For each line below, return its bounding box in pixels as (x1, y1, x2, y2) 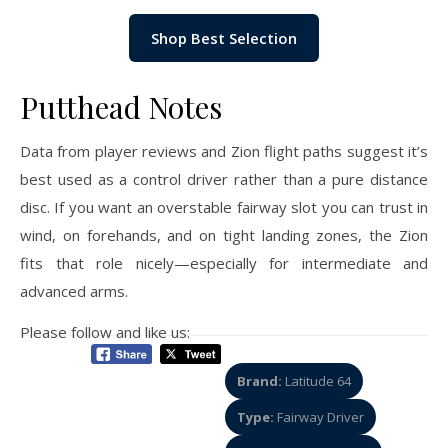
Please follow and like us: (20, 321, 190, 342)
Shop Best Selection (151, 27, 297, 48)
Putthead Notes (20, 86, 222, 127)
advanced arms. (20, 280, 128, 301)
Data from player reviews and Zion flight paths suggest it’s (20, 140, 428, 161)
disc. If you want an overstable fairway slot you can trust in (20, 196, 428, 217)
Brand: (237, 371, 283, 390)
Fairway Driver (274, 407, 365, 426)
